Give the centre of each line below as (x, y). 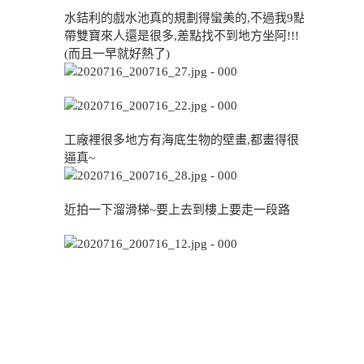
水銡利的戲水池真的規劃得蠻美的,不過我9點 (185, 18)
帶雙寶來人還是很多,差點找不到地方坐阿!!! (182, 36)
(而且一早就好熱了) (117, 54)
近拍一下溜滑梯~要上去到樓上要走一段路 (177, 210)
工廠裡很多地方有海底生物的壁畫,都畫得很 (182, 140)
